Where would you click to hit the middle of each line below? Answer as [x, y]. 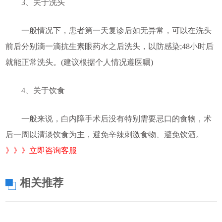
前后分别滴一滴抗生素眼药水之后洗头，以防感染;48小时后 [109, 46]
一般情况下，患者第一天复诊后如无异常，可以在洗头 [108, 30]
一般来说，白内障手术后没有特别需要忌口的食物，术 [108, 118]
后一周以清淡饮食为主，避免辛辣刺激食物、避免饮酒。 [104, 134]
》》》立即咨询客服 [41, 150]
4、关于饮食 [35, 90]
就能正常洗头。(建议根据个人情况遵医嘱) [79, 62]
